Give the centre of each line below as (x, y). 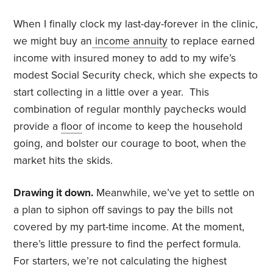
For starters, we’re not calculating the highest (120, 261)
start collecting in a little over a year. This (112, 93)
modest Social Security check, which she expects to (136, 76)
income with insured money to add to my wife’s (125, 58)
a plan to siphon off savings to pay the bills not (123, 210)
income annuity (130, 41)
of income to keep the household (163, 127)
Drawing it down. (54, 193)
